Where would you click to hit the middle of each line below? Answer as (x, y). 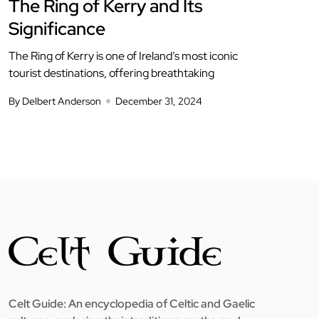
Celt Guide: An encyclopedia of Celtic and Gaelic (132, 303)
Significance (57, 28)
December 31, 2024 (159, 101)
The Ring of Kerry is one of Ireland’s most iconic (123, 56)
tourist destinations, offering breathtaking (111, 73)
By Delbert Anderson (55, 101)
